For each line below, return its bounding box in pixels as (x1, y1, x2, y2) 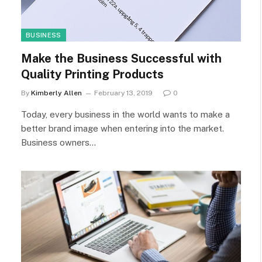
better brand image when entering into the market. (21, 123, 224, 133)
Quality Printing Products (21, 67, 164, 81)
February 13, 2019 (94, 89, 153, 97)
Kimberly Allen (31, 89, 82, 97)
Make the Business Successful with (21, 51, 222, 65)
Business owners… (21, 137, 96, 147)
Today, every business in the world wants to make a (21, 109, 230, 119)
